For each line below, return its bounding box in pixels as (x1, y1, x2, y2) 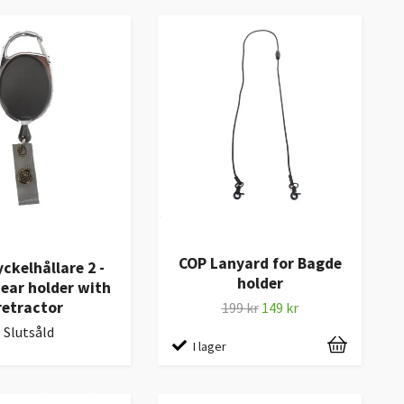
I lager (193, 338, 226, 355)
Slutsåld (4, 323, 54, 342)
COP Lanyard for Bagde (178, 252, 342, 273)
